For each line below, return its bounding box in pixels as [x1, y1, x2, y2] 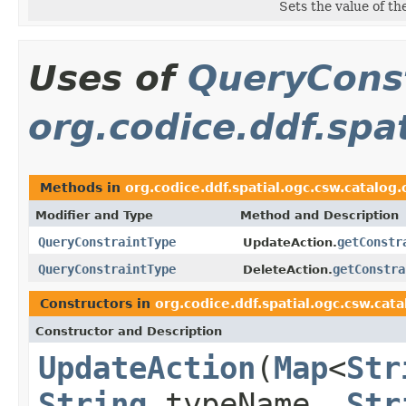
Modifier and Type [35, 208, 153, 222]
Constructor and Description [35, 324, 222, 338]
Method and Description [240, 208, 399, 222]
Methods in [40, 179, 125, 195]
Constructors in [40, 295, 155, 311]
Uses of [28, 57, 188, 99]
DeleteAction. [243, 262, 333, 276]
